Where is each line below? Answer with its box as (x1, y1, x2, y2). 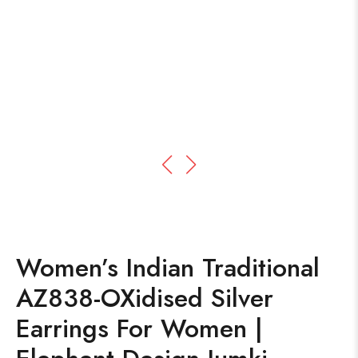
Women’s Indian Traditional (16, 249, 320, 286)
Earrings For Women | (16, 310, 263, 347)
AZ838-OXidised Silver (16, 280, 273, 316)
